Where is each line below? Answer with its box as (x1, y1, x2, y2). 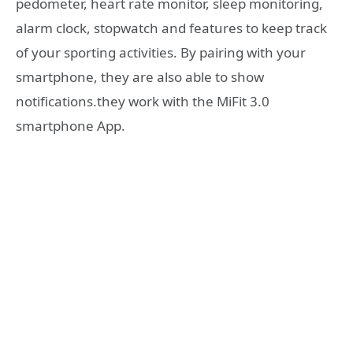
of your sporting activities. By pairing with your (16, 43, 306, 62)
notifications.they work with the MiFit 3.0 (16, 92, 269, 111)
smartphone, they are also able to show (16, 68, 264, 87)
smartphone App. (16, 117, 125, 136)
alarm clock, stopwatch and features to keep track (16, 19, 327, 38)
